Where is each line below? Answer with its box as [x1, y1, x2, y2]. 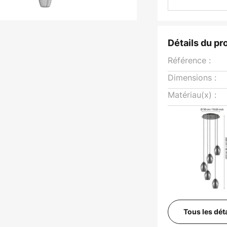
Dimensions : [168, 72, 217, 83]
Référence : [168, 55, 211, 66]
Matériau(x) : [168, 89, 217, 100]
